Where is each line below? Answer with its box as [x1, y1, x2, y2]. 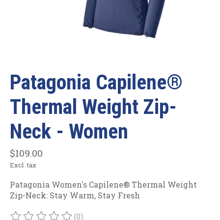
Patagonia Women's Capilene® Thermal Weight [10, 179, 197, 190]
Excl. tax [10, 160, 36, 169]
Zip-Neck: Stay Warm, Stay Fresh [10, 190, 140, 200]
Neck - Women [10, 119, 128, 144]
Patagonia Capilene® [10, 70, 183, 95]
